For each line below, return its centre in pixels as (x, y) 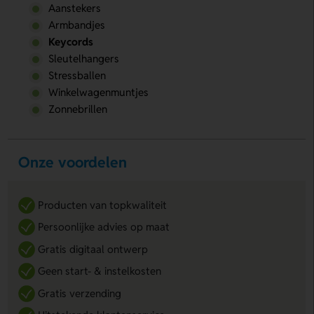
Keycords (70, 41)
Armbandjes (76, 25)
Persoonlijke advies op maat (104, 227)
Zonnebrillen (77, 109)
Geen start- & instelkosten (100, 271)
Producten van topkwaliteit (102, 205)
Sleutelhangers (83, 58)
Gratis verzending (80, 293)
